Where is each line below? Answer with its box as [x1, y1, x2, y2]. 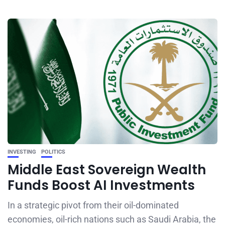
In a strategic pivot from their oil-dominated [8, 200, 179, 210]
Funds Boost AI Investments [8, 176, 195, 194]
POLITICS [41, 149, 65, 155]
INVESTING [8, 149, 36, 155]
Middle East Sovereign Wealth [8, 161, 206, 179]
